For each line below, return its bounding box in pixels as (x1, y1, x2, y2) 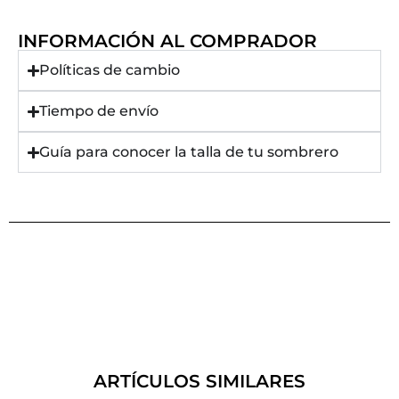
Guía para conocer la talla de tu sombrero (39, 143, 339, 161)
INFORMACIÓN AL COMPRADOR (18, 30, 317, 53)
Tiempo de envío (39, 102, 159, 120)
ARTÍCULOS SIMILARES (94, 370, 305, 393)
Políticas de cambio (39, 61, 181, 79)
